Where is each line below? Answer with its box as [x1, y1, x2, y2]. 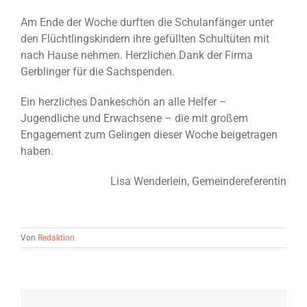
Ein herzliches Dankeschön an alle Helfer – [21, 95, 227, 109]
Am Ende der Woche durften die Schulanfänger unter [21, 16, 273, 29]
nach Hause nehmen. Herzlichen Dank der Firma [21, 49, 253, 62]
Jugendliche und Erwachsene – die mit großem [21, 112, 248, 125]
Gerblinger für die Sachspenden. [21, 65, 175, 79]
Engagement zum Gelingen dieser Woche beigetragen [21, 128, 278, 142]
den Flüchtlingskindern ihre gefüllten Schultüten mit [21, 32, 269, 46]
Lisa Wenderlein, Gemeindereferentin [110, 175, 286, 188]
